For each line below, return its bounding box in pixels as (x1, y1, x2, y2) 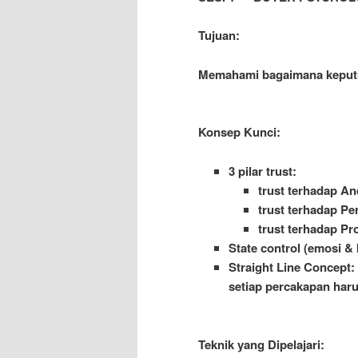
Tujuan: (198, 26, 240, 45)
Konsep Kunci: (198, 123, 280, 141)
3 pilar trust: (228, 161, 296, 180)
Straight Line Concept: (228, 257, 355, 276)
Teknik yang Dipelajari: (198, 335, 324, 353)
